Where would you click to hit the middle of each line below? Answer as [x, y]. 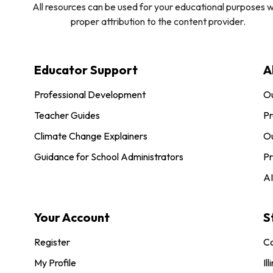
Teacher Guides [67, 115]
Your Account [72, 217]
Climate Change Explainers [91, 136]
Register [52, 242]
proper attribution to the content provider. [158, 21]
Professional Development [90, 94]
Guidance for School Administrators [109, 156]
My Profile [55, 262]
